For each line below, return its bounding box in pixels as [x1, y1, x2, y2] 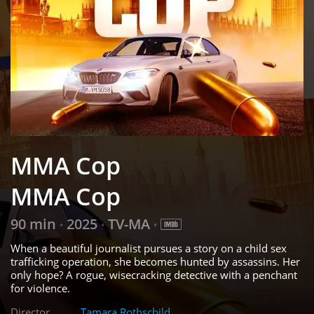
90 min [11, 214, 60, 234]
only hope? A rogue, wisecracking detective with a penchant [11, 268, 297, 282]
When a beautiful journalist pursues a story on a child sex [11, 241, 287, 256]
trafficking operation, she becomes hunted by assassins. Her [11, 254, 300, 269]
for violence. [11, 281, 70, 296]
